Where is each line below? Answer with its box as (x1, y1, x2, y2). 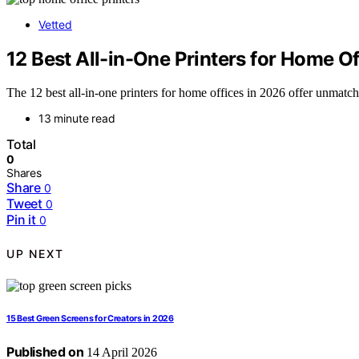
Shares (6, 166, 42, 180)
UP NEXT (6, 246, 64, 260)
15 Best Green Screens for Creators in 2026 (6, 313, 174, 325)
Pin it (6, 212, 36, 228)
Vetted (38, 17, 72, 31)
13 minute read (38, 111, 115, 126)
